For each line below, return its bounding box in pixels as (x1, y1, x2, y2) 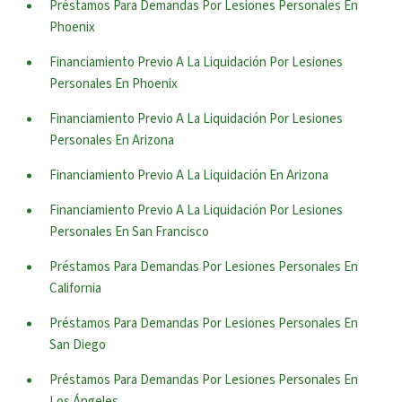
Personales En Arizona (49, 131, 174, 150)
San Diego (49, 336, 106, 354)
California (49, 279, 101, 298)
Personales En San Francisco (49, 223, 209, 241)
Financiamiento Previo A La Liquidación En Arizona (49, 166, 328, 185)
